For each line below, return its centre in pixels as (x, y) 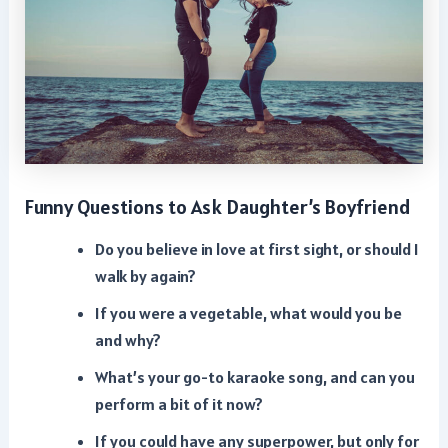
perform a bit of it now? (178, 405)
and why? (127, 341)
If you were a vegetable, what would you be (248, 314)
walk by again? (145, 277)
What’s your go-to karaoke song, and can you (254, 378)
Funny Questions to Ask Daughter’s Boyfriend (218, 207)
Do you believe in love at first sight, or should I (256, 250)
